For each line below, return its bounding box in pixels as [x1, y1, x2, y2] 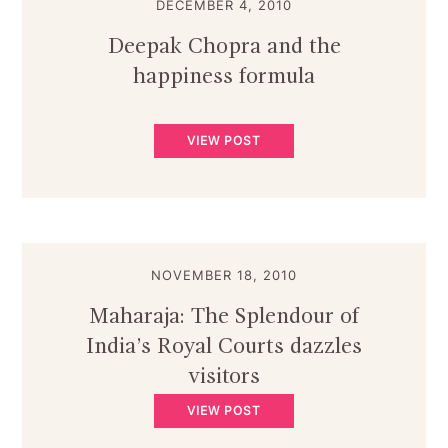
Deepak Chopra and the [107, 35, 341, 58]
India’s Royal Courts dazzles [86, 335, 362, 358]
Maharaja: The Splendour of [89, 305, 359, 328]
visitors [188, 365, 260, 388]
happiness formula [133, 65, 315, 88]
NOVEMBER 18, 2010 [151, 266, 297, 283]
